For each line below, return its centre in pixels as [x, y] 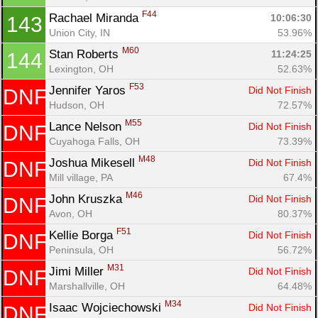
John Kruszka [87, 199]
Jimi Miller [78, 271]
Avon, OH [71, 213]
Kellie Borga [83, 235]
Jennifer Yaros [89, 90]
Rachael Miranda [95, 18]
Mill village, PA [81, 177]
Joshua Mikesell [94, 163]
